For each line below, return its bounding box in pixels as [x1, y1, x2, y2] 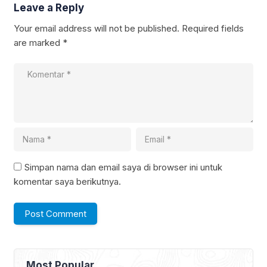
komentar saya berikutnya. [14, 176, 121, 188]
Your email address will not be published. [14, 22, 179, 34]
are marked [14, 36, 63, 48]
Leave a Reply [14, 1, 84, 14]
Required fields [182, 22, 244, 34]
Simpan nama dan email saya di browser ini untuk [24, 162, 222, 173]
